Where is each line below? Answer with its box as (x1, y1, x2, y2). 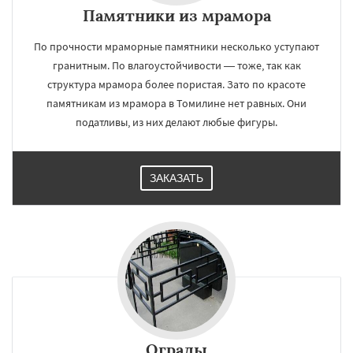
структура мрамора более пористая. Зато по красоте (47, 77, 306, 91)
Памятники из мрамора (82, 6, 271, 25)
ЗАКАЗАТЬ (150, 172, 203, 184)
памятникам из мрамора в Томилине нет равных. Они (46, 96, 307, 110)
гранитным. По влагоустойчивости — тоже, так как (52, 58, 301, 72)
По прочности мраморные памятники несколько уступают (34, 39, 319, 54)
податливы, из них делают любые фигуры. (76, 115, 277, 129)
